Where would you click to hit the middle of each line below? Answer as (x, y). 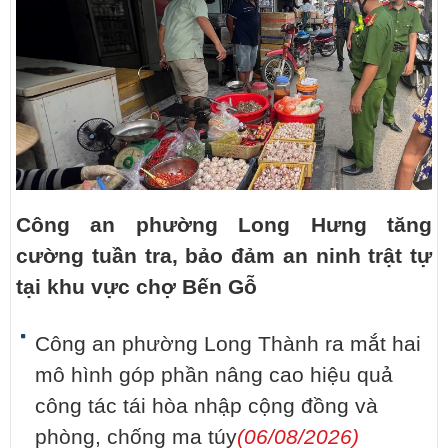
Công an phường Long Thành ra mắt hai (228, 344)
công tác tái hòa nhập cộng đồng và (206, 406)
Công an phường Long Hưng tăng (224, 225)
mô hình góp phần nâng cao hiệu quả (214, 375)
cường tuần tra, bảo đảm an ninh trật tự (224, 256)
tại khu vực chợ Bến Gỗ (136, 287)
